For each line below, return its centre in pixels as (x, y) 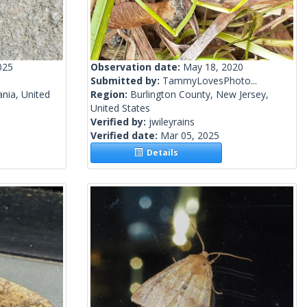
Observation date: (137, 67)
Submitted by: (126, 81)
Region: (110, 95)
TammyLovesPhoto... (210, 81)
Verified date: (125, 136)
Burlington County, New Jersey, (199, 95)
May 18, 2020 (213, 67)
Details (161, 153)
